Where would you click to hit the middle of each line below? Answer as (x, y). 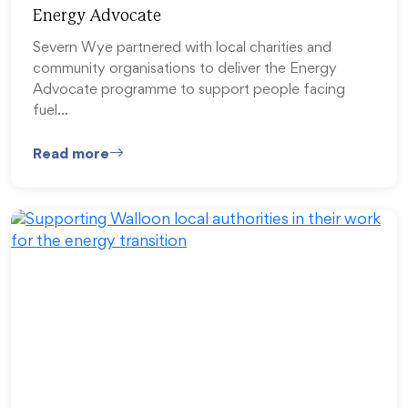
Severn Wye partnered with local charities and (182, 49)
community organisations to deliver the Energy (185, 70)
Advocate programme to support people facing (189, 91)
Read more (71, 154)
